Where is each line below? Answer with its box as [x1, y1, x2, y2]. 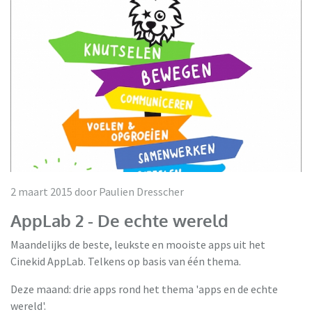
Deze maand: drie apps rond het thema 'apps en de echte [10, 281, 278, 296]
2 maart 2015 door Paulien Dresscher [10, 184, 184, 198]
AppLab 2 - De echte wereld [10, 209, 228, 231]
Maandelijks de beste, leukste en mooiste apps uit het [10, 237, 265, 251]
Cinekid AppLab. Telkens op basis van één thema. [10, 253, 241, 268]
